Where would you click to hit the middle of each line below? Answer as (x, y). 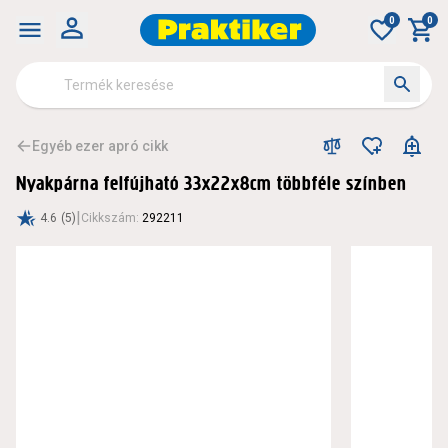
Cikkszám (108, 218)
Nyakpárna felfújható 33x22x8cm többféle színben (211, 183)
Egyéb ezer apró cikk (100, 146)
